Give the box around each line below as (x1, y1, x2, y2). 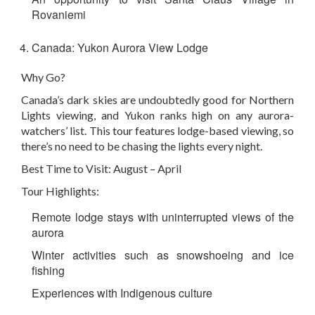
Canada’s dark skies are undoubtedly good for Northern (21, 93, 294, 107)
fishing (32, 262, 65, 279)
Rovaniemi (32, 6, 86, 23)
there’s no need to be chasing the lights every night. (21, 139, 262, 153)
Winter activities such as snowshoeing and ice (32, 247, 294, 264)
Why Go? (21, 70, 65, 84)
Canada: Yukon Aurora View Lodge (32, 39, 208, 56)
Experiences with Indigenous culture (32, 285, 212, 302)
